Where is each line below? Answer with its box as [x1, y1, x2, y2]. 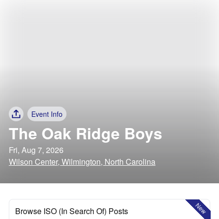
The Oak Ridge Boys [9, 122, 162, 144]
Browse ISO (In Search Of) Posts [15, 205, 128, 217]
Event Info [31, 109, 63, 119]
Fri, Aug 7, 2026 [9, 144, 64, 155]
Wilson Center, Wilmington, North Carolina [9, 156, 155, 167]
